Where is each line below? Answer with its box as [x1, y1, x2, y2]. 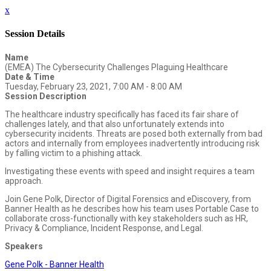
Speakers [5, 241, 43, 251]
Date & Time [5, 71, 54, 82]
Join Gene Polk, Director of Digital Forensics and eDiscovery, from [5, 194, 251, 204]
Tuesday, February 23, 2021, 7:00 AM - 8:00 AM [5, 81, 182, 91]
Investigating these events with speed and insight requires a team [5, 166, 255, 176]
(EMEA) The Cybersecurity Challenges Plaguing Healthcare [5, 62, 228, 72]
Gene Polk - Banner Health [5, 259, 104, 269]
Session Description [5, 91, 87, 101]
